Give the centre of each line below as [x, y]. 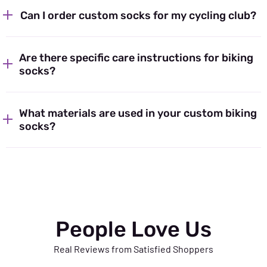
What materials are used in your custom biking [138, 114]
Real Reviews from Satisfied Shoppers [133, 249]
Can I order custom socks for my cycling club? [138, 16]
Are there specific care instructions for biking [136, 58]
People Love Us [133, 229]
